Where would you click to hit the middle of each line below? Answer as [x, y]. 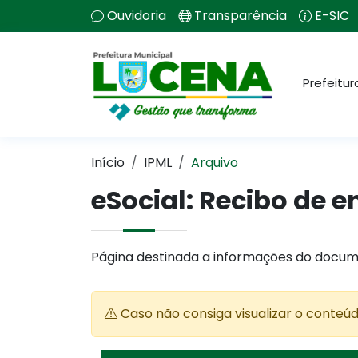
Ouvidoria [137, 16]
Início [108, 163]
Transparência [241, 16]
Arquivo [215, 163]
